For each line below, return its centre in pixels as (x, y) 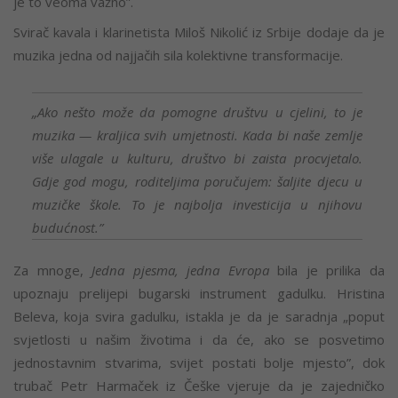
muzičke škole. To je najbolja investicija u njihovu (197, 205)
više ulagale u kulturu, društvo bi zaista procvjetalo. (197, 159)
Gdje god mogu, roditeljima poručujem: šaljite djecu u (197, 182)
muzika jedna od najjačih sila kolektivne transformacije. (178, 56)
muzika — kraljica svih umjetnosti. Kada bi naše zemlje (197, 135)
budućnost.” (67, 228)
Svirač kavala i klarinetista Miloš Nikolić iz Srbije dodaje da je (199, 32)
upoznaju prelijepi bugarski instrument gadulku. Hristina (199, 294)
